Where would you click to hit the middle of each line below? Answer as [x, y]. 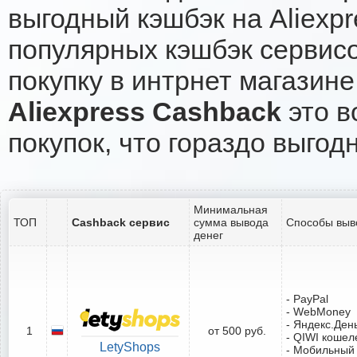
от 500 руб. [237, 330]
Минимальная [231, 209]
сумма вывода [231, 222]
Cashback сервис [121, 222]
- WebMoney [318, 311]
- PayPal [307, 298]
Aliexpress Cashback [145, 111]
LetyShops [130, 347]
